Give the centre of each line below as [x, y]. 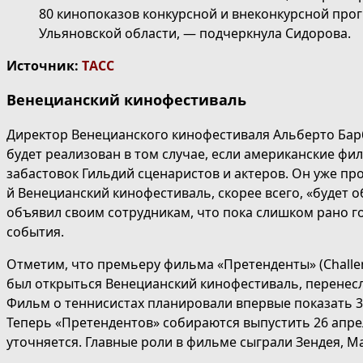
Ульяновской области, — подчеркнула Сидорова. [196, 34]
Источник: [44, 66]
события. [35, 232]
